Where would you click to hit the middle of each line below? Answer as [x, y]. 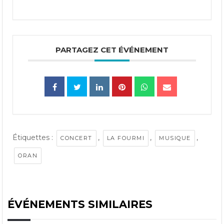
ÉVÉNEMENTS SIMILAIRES [80, 204]
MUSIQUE [175, 138]
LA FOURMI [126, 138]
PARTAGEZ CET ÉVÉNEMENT [112, 49]
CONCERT [76, 138]
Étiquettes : [34, 137]
